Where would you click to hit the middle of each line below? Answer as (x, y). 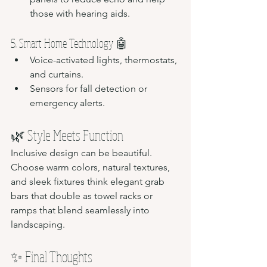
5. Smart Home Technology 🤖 (69, 43)
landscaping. (38, 224)
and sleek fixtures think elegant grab (89, 181)
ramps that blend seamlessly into (81, 210)
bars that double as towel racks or (83, 195)
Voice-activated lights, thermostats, (105, 60)
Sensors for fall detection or (90, 88)
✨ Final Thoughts (52, 256)
